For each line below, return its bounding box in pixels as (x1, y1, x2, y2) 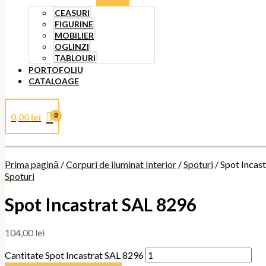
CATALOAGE (28, 76, 79, 86)
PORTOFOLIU (28, 65, 83, 75)
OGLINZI (55, 42, 89, 52)
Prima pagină (5, 159, 59, 170)
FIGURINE (55, 19, 93, 29)
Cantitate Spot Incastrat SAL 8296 (5, 249, 144, 261)
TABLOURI (55, 53, 96, 63)
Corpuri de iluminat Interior (66, 159, 176, 170)
